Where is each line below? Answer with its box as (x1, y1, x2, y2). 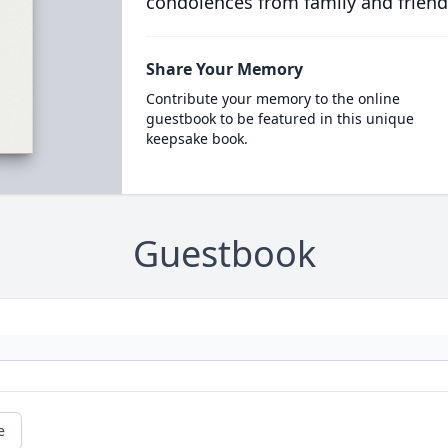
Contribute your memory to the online (145, 89, 400, 108)
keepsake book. (145, 129, 248, 148)
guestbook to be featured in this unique (145, 109, 414, 128)
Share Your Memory (145, 58, 303, 80)
